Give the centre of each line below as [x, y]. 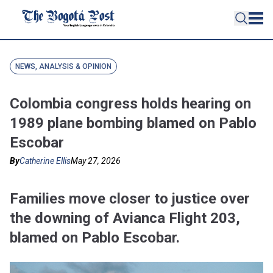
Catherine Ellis [45, 161]
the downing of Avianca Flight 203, [125, 218]
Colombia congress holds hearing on [130, 104]
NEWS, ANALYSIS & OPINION [63, 66]
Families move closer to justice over [130, 199]
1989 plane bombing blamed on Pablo [133, 123]
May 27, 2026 [96, 161]
